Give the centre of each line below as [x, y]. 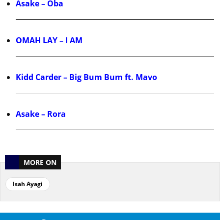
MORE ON [40, 163]
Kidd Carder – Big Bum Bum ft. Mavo [86, 77]
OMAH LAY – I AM [49, 41]
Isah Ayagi [28, 184]
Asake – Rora [41, 114]
